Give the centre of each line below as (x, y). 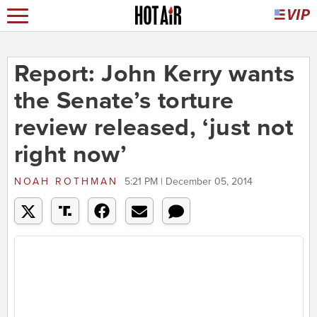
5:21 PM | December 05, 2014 (188, 182)
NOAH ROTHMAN (66, 182)
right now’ (70, 155)
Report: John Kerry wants (154, 74)
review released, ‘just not (154, 128)
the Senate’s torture (124, 101)
